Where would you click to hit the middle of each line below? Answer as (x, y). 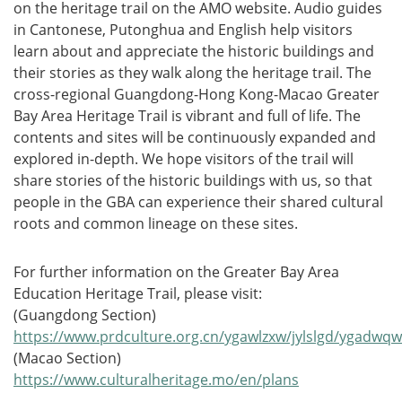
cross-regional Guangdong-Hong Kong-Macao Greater (197, 94)
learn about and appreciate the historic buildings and (194, 51)
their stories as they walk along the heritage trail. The (192, 73)
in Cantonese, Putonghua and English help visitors (183, 30)
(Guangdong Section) (85, 315)
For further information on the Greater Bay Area (176, 272)
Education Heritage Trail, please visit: (138, 293)
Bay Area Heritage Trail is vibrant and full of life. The (187, 116)
